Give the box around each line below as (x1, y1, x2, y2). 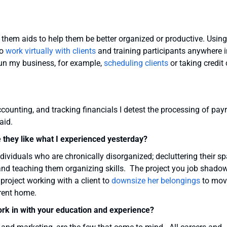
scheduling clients (104, 58, 168, 68)
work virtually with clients (6, 46, 96, 56)
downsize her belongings (111, 176, 200, 186)
